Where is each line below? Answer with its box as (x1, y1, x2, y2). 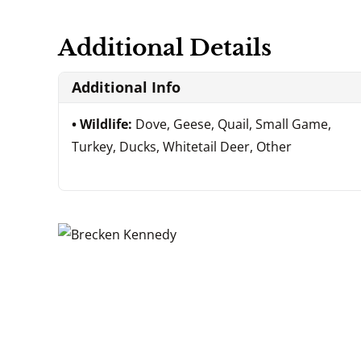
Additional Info (72, 77, 180, 97)
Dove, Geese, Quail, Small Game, (135, 114, 331, 133)
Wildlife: (80, 114, 135, 133)
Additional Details (58, 33, 272, 62)
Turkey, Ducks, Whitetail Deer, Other (72, 137, 292, 156)
